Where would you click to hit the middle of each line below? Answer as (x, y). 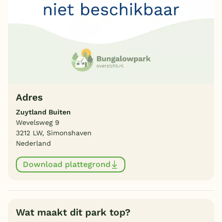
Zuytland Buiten (43, 112)
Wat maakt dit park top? (73, 212)
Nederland (33, 143)
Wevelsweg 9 (38, 122)
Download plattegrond (67, 165)
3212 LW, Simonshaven (54, 133)
